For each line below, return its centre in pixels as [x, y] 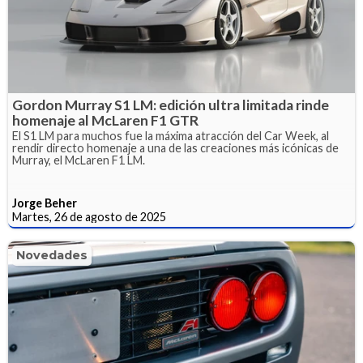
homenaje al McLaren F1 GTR [105, 121]
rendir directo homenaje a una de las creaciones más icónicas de [175, 148]
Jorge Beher [45, 203]
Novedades [52, 256]
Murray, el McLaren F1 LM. [79, 160]
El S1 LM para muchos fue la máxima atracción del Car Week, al [171, 136]
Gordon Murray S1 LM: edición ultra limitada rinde [171, 105]
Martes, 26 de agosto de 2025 [89, 217]
